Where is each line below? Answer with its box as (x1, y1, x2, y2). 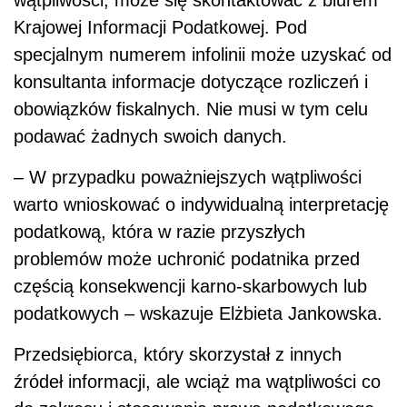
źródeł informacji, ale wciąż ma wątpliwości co (14, 371, 381, 392)
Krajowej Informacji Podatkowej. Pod (14, 16, 307, 37)
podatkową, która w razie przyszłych (14, 221, 305, 242)
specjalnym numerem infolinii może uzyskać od (14, 44, 392, 65)
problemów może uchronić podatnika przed (14, 248, 360, 269)
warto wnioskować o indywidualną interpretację (14, 194, 389, 214)
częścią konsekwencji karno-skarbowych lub (14, 275, 367, 296)
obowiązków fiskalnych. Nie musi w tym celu (14, 98, 368, 119)
